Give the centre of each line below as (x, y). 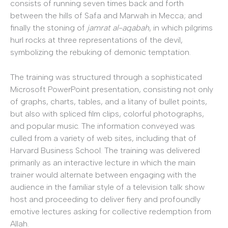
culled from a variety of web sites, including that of (103, 138)
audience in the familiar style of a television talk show (107, 187)
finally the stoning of (49, 27)
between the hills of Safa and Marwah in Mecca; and (106, 15)
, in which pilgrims (181, 27)
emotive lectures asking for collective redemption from (111, 212)
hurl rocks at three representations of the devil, (96, 40)
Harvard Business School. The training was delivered (105, 151)
